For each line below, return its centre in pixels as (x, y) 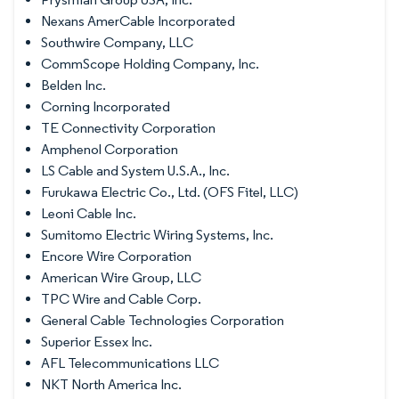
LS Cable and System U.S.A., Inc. (135, 170)
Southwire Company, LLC (117, 42)
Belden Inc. (73, 85)
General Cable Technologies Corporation (163, 320)
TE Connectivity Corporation (128, 127)
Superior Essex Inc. (97, 341)
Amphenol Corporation (110, 149)
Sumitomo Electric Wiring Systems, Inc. (157, 234)
